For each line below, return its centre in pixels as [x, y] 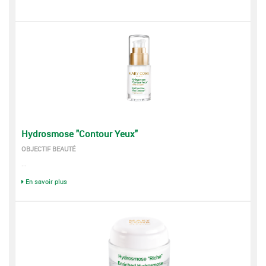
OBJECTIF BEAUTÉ [48, 149]
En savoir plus [46, 181]
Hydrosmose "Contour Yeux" [80, 134]
